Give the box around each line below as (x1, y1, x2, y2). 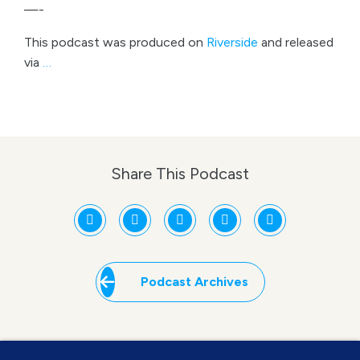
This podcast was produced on (24, 35, 207, 50)
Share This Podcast (111, 164, 249, 183)
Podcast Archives (140, 274, 248, 289)
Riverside (207, 35, 258, 50)
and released (258, 35, 333, 50)
